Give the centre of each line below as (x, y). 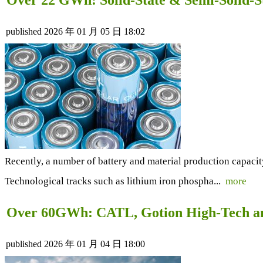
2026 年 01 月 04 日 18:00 (95, 244)
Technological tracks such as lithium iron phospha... (115, 181)
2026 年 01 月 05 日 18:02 (95, 31)
